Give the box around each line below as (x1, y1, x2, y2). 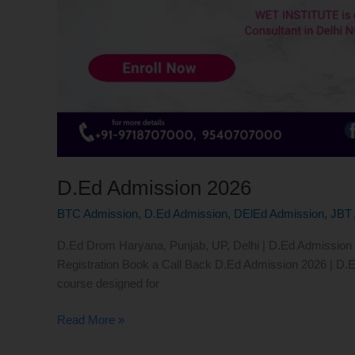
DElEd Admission (234, 206, 324, 220)
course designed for (57, 276, 159, 290)
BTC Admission (57, 206, 138, 220)
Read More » (57, 313, 124, 327)
